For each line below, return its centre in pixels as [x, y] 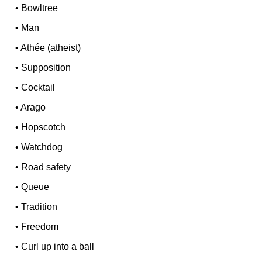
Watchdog [42, 147]
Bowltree [40, 8]
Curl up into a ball [58, 247]
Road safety [46, 167]
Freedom [40, 227]
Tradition [39, 207]
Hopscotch [44, 127]
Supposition [46, 68]
